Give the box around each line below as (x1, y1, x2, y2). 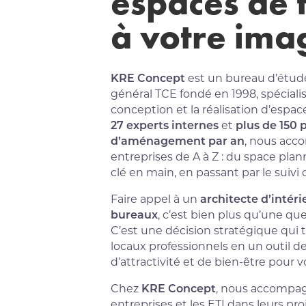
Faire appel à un (111, 191, 201, 206)
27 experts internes (111, 117, 219, 132)
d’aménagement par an (111, 133, 245, 148)
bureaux (111, 206, 158, 221)
